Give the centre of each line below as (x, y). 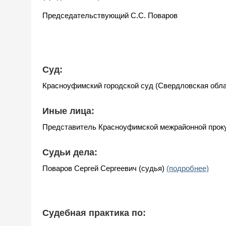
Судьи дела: (70, 152)
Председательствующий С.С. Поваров (110, 15)
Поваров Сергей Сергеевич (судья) (104, 168)
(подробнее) (188, 168)
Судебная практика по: (94, 213)
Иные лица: (68, 111)
